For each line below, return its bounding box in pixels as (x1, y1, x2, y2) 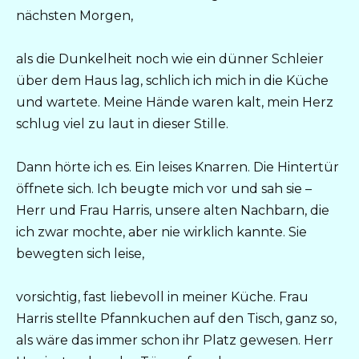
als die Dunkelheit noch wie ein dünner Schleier (16, 50, 324, 67)
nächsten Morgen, (16, 7, 133, 23)
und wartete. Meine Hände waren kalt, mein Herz (16, 94, 333, 110)
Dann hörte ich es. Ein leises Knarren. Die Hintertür (16, 159, 339, 175)
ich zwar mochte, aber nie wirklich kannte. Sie (16, 224, 307, 240)
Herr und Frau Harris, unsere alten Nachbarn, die (16, 202, 329, 218)
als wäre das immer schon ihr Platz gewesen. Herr (16, 333, 333, 349)
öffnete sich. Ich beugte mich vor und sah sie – (16, 180, 312, 196)
